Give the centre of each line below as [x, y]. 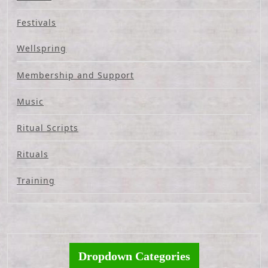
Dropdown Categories [134, 256]
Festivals [36, 23]
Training [36, 181]
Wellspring [42, 48]
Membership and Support [75, 75]
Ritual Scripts [48, 128]
